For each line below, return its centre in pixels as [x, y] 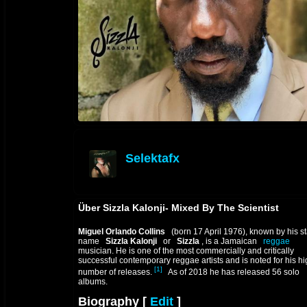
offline [137, 171]
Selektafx [152, 159]
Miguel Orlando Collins [122, 232]
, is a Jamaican [228, 242]
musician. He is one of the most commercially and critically [186, 251]
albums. [93, 282]
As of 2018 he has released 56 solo [233, 272]
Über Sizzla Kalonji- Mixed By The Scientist [179, 208]
